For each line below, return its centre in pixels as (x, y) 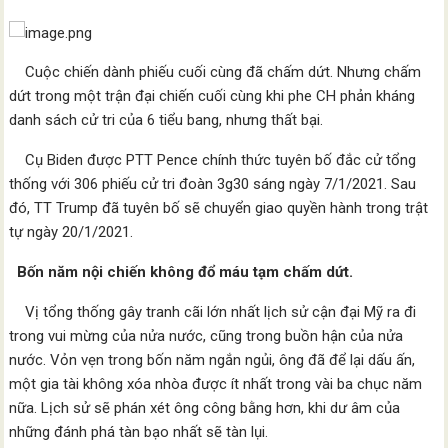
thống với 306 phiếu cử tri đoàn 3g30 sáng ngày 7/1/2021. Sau (213, 184)
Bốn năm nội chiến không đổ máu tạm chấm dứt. (181, 272)
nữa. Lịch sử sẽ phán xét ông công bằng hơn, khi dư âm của (205, 408)
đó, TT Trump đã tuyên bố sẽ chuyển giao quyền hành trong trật (219, 208)
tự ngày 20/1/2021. (71, 232)
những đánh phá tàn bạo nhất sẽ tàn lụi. (139, 432)
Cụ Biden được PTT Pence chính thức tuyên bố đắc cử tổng (213, 160)
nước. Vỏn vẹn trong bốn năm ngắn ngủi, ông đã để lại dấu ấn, (212, 360)
